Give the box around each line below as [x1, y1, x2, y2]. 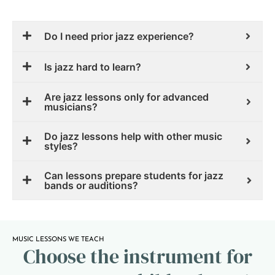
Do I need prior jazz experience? [44, 30, 194, 43]
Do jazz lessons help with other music [44, 130, 222, 143]
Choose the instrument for [23, 243, 252, 271]
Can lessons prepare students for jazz [44, 169, 223, 182]
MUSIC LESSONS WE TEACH [12, 236, 104, 244]
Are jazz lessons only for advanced [44, 91, 209, 104]
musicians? [44, 101, 98, 114]
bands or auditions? [44, 179, 138, 192]
